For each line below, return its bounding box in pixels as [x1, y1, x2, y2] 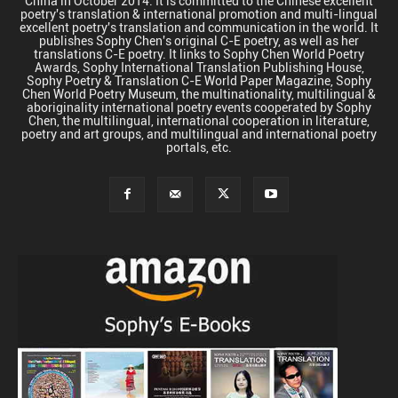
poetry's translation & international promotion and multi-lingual [20, 5, 378, 22]
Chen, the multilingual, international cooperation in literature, [28, 112, 370, 129]
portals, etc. [166, 139, 232, 155]
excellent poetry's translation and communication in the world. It [20, 19, 378, 36]
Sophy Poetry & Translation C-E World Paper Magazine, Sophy [27, 72, 371, 89]
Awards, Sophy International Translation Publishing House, [34, 59, 364, 76]
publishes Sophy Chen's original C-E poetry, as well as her [39, 32, 359, 49]
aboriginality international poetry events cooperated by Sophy [27, 99, 371, 115]
